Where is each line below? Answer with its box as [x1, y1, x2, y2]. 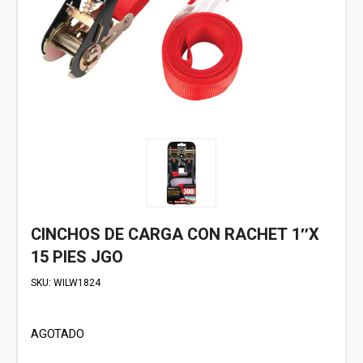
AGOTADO [31, 326, 84, 344]
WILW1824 [53, 275, 100, 291]
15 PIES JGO [31, 246, 123, 270]
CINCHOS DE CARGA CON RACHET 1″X [31, 223, 319, 247]
